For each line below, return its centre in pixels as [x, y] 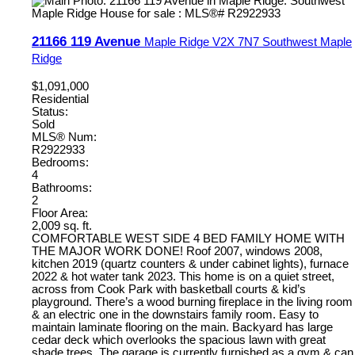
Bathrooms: [62, 188]
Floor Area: [60, 214]
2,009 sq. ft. [62, 226]
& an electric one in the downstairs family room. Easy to [175, 315]
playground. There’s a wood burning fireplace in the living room [192, 302]
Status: [50, 112]
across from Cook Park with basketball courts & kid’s [169, 290]
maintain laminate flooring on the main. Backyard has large [182, 328]
